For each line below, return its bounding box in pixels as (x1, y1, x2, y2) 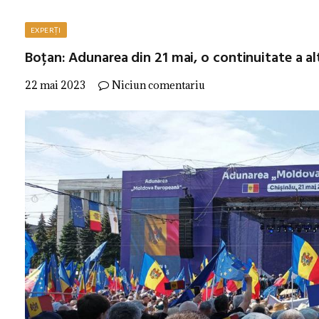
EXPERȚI (31, 26, 61, 34)
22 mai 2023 (25, 78, 85, 92)
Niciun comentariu (112, 78, 205, 92)
